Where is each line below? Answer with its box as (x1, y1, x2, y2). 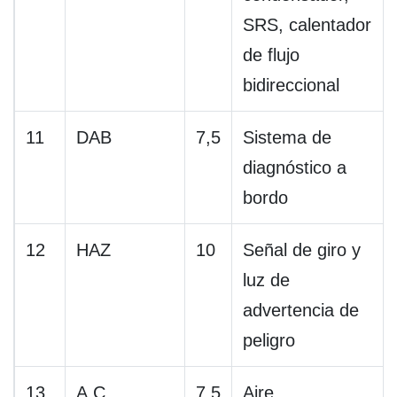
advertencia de (243, 300, 359, 321)
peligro (243, 331, 295, 351)
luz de (243, 270, 290, 291)
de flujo (243, 45, 300, 66)
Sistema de (243, 128, 331, 148)
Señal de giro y (243, 240, 361, 261)
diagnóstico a (243, 158, 346, 178)
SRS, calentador (243, 15, 371, 35)
